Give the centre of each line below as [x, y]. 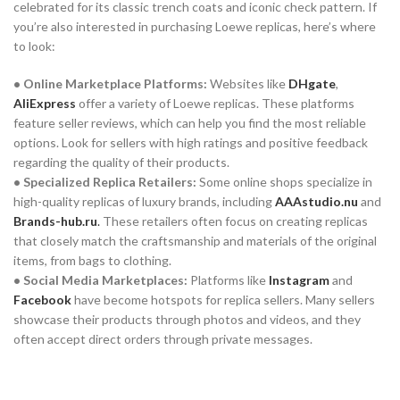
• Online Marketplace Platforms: [110, 83]
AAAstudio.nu [317, 201]
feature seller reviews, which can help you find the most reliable [190, 122]
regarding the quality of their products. [121, 162]
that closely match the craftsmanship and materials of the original [195, 240]
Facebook [42, 299]
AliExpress [45, 103]
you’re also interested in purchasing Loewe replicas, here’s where [195, 26]
